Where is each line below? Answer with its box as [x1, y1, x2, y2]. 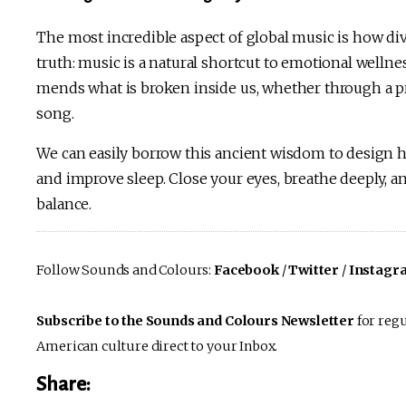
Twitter [288, 261, 340, 278]
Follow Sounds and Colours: [36, 261, 214, 278]
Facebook [214, 261, 279, 278]
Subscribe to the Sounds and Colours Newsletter [36, 312, 354, 329]
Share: [36, 373, 91, 396]
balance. [36, 194, 92, 213]
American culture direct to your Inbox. [36, 337, 278, 354]
